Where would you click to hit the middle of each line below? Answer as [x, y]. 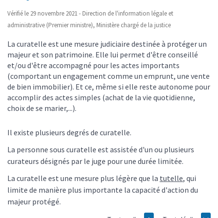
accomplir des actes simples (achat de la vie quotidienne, [101, 97]
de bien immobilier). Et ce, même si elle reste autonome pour [109, 86]
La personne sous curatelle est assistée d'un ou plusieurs [101, 150]
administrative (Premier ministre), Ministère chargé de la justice [89, 25]
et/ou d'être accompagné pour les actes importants [93, 65]
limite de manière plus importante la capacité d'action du [103, 190]
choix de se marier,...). [42, 108]
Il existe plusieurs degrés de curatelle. [69, 132]
